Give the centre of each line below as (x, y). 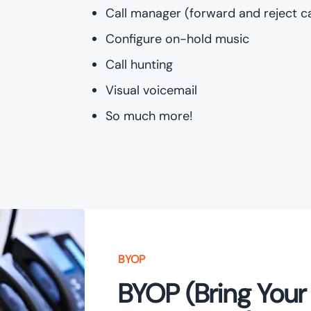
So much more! (149, 116)
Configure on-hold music (178, 39)
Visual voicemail (152, 90)
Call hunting (140, 65)
